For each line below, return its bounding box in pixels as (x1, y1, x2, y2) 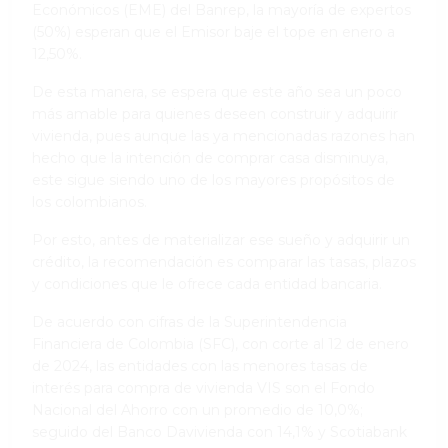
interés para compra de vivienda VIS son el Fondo (32, 378, 375, 397)
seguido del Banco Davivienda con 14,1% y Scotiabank (32, 422, 407, 441)
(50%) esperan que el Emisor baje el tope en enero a (32, 22, 395, 41)
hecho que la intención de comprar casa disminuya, (32, 148, 388, 167)
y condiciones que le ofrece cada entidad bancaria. (32, 274, 382, 293)
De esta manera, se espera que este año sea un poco (32, 82, 402, 101)
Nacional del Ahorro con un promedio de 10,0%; (32, 400, 363, 419)
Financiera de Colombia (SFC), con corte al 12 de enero (32, 334, 409, 353)
